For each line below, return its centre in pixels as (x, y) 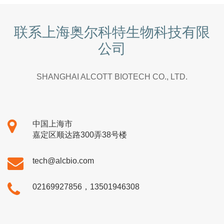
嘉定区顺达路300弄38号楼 (80, 135)
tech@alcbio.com (63, 161)
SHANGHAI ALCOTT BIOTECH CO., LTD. (112, 77)
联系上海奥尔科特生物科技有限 (112, 32)
